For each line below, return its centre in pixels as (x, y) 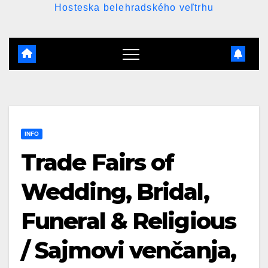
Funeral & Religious (128, 221)
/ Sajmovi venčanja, (128, 250)
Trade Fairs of (98, 162)
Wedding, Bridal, (115, 192)
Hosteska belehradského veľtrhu (134, 7)
